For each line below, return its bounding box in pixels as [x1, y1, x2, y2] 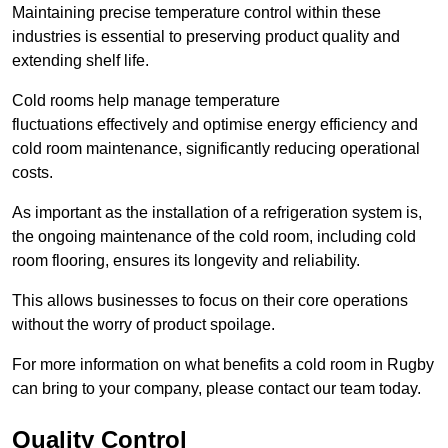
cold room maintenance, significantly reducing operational [12, 140, 420, 158]
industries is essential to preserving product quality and [12, 28, 400, 46]
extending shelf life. [12, 52, 149, 70]
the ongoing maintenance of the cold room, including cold [12, 228, 416, 246]
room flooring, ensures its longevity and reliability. [12, 252, 360, 270]
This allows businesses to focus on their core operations [12, 292, 408, 310]
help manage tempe [98, 92, 239, 110]
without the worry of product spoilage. [12, 316, 275, 334]
